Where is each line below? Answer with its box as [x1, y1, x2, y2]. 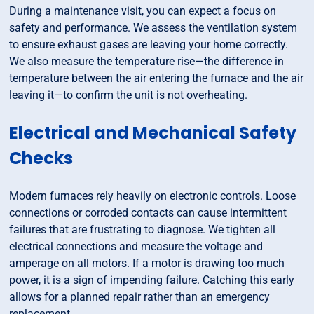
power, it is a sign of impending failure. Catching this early [9, 273, 295, 287]
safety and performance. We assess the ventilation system [9, 21, 298, 35]
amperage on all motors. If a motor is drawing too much [9, 257, 285, 271]
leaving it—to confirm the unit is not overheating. [9, 88, 248, 102]
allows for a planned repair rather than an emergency [9, 290, 271, 304]
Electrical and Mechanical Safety [9, 121, 297, 145]
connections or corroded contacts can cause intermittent [9, 206, 287, 220]
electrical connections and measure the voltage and [9, 240, 264, 254]
